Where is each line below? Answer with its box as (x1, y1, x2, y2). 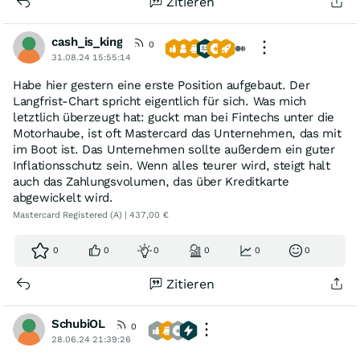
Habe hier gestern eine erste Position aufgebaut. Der (13, 78, 310, 92)
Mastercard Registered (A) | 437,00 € (13, 210, 169, 220)
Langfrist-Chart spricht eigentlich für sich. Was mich (13, 94, 307, 108)
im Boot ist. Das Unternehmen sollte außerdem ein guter (13, 142, 335, 157)
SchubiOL (51, 317, 105, 331)
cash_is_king (51, 35, 123, 49)
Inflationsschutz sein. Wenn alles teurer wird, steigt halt (13, 158, 330, 173)
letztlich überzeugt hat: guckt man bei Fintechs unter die (13, 110, 334, 125)
